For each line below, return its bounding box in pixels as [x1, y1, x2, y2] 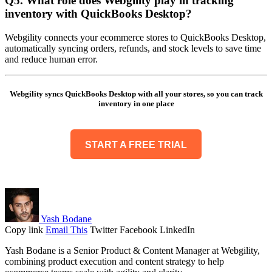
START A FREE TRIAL [85, 140, 187, 151]
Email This [46, 225, 87, 236]
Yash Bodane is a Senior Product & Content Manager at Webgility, [5, 245, 260, 256]
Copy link [5, 225, 43, 236]
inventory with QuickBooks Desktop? [5, 7, 192, 21]
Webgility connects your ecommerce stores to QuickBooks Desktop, [5, 32, 266, 43]
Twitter [90, 225, 117, 236]
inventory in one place [98, 99, 174, 109]
